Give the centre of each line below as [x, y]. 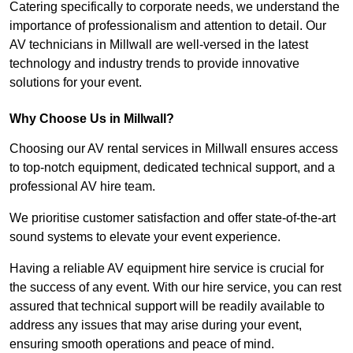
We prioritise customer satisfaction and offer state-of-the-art [173, 218]
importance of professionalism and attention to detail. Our [168, 26]
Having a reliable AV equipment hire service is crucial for [167, 269]
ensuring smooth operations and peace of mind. [142, 344]
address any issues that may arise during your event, [156, 325]
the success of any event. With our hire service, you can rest [175, 288]
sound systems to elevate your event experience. [145, 237]
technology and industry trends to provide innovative [154, 64]
